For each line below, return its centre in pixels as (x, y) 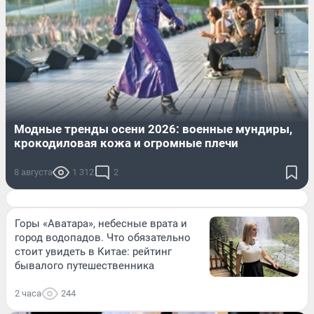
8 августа (33, 172)
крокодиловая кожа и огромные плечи (126, 143)
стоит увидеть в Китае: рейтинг (93, 252)
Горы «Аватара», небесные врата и (101, 224)
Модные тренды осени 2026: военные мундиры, (153, 129)
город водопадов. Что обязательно (103, 238)
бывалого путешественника (84, 266)
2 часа (28, 293)
